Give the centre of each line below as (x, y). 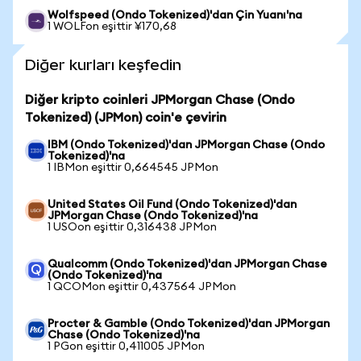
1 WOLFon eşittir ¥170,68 (112, 27)
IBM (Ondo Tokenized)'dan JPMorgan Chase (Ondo (186, 145)
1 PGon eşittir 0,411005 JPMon (126, 346)
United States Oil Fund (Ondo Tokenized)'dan (172, 205)
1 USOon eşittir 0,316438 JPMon (132, 227)
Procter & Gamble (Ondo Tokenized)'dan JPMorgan (189, 324)
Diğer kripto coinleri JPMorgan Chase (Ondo (160, 100)
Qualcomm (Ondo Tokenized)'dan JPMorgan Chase (187, 264)
